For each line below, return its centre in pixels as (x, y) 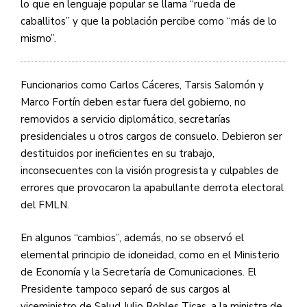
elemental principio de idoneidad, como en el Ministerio (150, 255)
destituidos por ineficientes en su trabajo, (118, 154)
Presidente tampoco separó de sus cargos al (125, 289)
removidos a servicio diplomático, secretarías (125, 120)
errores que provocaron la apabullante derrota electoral (152, 188)
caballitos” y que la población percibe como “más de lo (149, 21)
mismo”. (38, 38)
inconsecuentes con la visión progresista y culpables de (150, 171)
